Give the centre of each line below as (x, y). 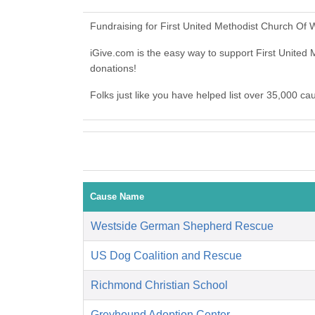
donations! (113, 69)
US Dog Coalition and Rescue (166, 256)
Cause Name (117, 197)
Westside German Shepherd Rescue (182, 226)
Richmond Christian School (159, 285)
